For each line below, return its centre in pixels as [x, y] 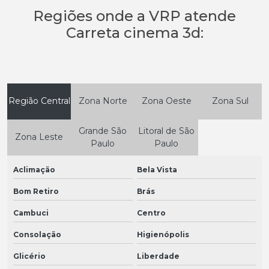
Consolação [37, 234]
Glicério [29, 256]
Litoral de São [166, 131]
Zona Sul [230, 101]
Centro [151, 213]
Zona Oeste [166, 101]
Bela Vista [157, 169]
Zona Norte [103, 101]
